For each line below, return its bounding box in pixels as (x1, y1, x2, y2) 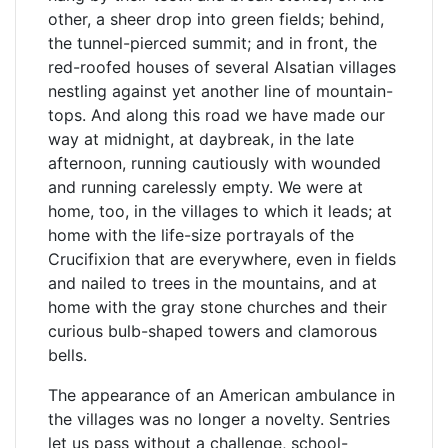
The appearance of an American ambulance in (48, 385, 395, 405)
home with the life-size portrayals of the (48, 225, 354, 245)
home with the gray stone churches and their (48, 297, 387, 317)
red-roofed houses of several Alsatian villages (48, 57, 396, 77)
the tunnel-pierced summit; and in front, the (48, 33, 377, 53)
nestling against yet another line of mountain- (48, 81, 393, 101)
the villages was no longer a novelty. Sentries (48, 409, 390, 429)
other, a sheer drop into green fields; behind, (48, 9, 384, 29)
